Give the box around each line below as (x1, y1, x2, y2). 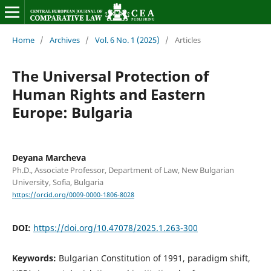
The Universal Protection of (11, 65, 209, 86)
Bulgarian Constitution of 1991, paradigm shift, (58, 252, 250, 264)
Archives (49, 34, 80, 45)
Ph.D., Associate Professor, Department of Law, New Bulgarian (11, 164, 234, 175)
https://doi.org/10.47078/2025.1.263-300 (33, 222, 198, 234)
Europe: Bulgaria (11, 102, 133, 122)
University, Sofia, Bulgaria (11, 176, 103, 188)
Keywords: (11, 252, 59, 264)
